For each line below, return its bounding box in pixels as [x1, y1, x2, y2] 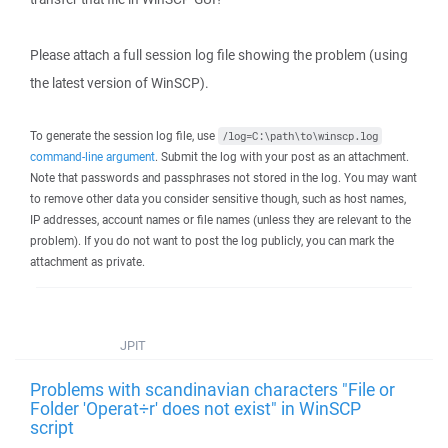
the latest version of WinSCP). [30, 74, 209, 92]
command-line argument [30, 149, 155, 164]
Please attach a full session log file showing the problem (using [30, 46, 408, 64]
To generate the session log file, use [30, 128, 218, 143]
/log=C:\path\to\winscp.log [222, 129, 378, 143]
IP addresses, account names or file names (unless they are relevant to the [30, 212, 411, 227]
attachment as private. [30, 254, 145, 269]
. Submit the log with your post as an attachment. [155, 149, 409, 164]
